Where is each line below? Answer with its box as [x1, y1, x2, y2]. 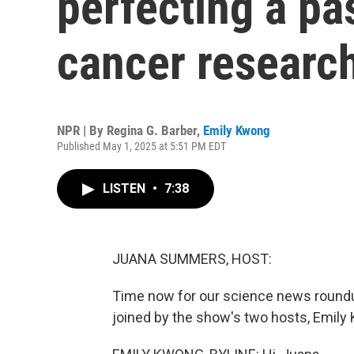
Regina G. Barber [107, 122, 197, 138]
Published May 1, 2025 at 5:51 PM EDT [57, 140, 226, 153]
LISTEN [103, 181, 149, 196]
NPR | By [57, 122, 107, 138]
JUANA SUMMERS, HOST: [112, 250, 272, 267]
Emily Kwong [203, 122, 270, 138]
